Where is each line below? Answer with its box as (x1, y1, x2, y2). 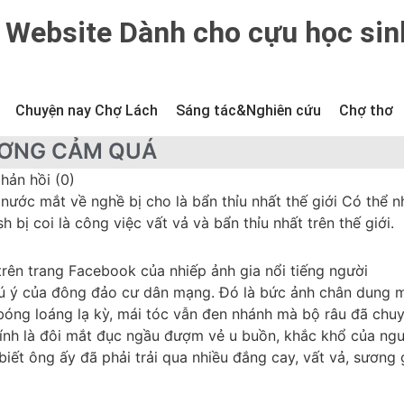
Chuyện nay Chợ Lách (15, 102, 158, 119)
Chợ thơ (339, 102, 393, 119)
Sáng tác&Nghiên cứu (176, 102, 321, 119)
